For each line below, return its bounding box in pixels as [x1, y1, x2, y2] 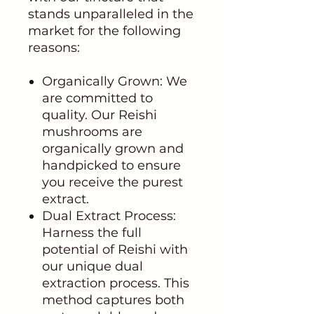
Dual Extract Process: [42, 207, 176, 224]
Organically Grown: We [42, 73, 187, 89]
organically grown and [42, 140, 184, 156]
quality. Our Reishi [42, 107, 157, 123]
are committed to [42, 90, 153, 106]
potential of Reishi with [42, 241, 188, 257]
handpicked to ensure [42, 157, 181, 173]
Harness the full [42, 224, 142, 240]
